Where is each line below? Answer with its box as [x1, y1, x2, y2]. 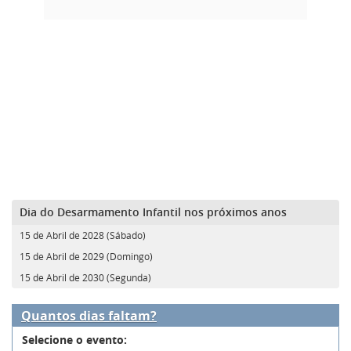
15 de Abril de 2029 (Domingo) [20, 249, 153, 262]
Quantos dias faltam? [21, 306, 157, 324]
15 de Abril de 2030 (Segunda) [20, 270, 151, 284]
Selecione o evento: [22, 331, 127, 347]
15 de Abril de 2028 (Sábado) [20, 228, 146, 241]
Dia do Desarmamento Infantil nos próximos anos [20, 204, 287, 219]
